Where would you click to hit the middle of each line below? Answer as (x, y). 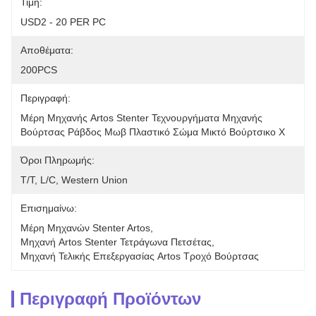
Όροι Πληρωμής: (57, 160)
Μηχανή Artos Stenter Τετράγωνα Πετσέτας (116, 242)
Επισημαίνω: (49, 208)
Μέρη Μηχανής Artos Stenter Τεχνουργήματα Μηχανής (141, 118)
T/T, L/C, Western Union (74, 180)
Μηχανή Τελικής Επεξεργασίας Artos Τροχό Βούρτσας (140, 256)
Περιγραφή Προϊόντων (110, 299)
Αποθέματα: (47, 50)
